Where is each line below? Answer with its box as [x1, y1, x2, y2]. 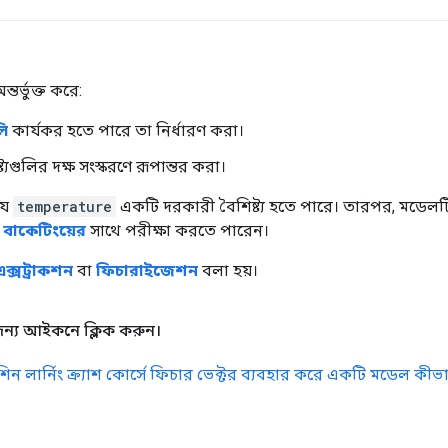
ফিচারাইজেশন [96, 261, 198, 281]
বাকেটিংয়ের [3, 221, 86, 241]
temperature [17, 197, 112, 217]
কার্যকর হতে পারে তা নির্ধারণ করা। [8, 121, 244, 141]
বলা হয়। [198, 261, 258, 281]
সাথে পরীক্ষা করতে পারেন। [86, 221, 269, 241]
